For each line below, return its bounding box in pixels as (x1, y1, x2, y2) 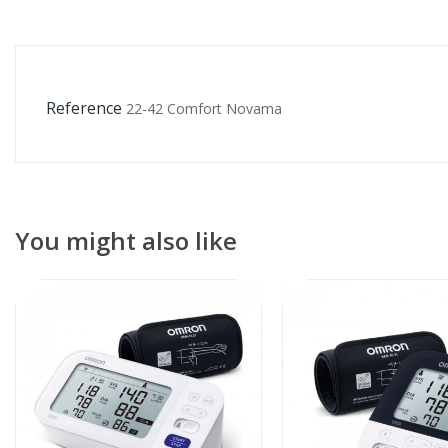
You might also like (15, 223, 237, 257)
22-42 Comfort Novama (126, 98, 282, 118)
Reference (46, 96, 122, 119)
